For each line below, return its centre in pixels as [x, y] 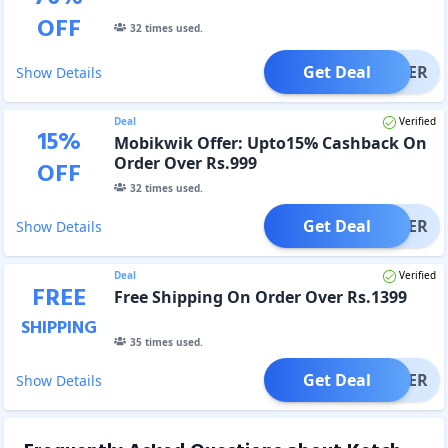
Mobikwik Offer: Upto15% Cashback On [270, 142]
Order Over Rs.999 [185, 162]
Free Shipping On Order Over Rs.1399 [260, 296]
